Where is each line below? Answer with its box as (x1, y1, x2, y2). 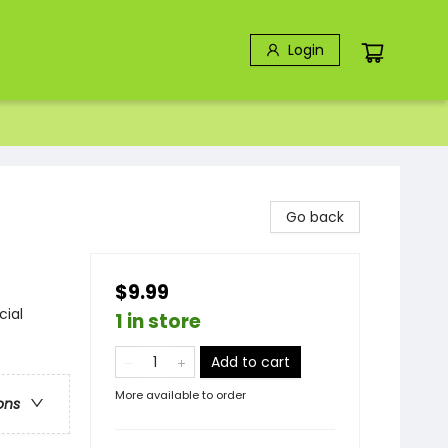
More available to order (115, 387, 246, 403)
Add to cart (211, 352, 290, 372)
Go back (286, 207, 344, 227)
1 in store (115, 308, 201, 335)
